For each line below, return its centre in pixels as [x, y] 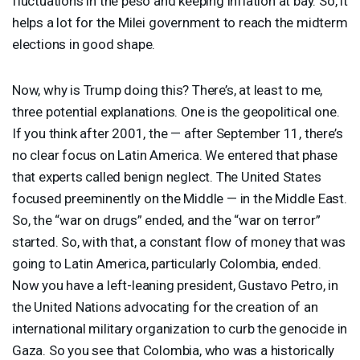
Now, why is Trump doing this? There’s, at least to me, [168, 90]
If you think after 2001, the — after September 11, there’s [178, 133]
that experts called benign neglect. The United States [167, 176]
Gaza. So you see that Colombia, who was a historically [174, 350]
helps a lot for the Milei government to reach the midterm [180, 22]
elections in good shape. [84, 44]
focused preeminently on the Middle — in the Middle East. [180, 198]
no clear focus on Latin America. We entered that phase [175, 155]
